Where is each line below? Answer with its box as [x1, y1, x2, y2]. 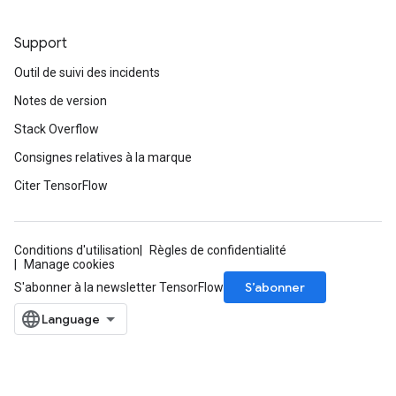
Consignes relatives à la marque [14, 150, 192, 164]
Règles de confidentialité [149, 243, 286, 257]
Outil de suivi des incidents [14, 65, 160, 80]
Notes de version [14, 94, 107, 108]
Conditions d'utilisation [14, 243, 140, 257]
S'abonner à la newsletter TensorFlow [14, 280, 224, 294]
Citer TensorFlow [14, 179, 108, 193]
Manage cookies [24, 257, 115, 271]
